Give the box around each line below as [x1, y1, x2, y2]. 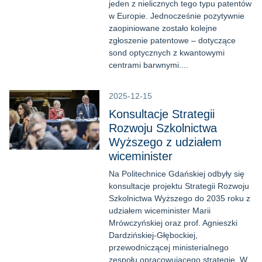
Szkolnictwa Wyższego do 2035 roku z [109, 194, 250, 203]
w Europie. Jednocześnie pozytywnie [109, 11, 244, 20]
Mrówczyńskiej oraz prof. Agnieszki [109, 218, 237, 227]
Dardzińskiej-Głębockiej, [109, 230, 198, 240]
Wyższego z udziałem [109, 136, 222, 149]
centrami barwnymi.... [109, 60, 188, 70]
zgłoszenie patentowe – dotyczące [109, 36, 236, 45]
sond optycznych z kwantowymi [109, 48, 225, 57]
